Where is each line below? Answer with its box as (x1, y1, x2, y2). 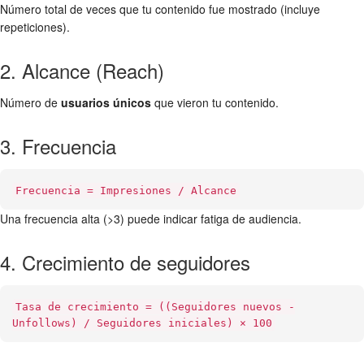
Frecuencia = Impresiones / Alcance (15, 184, 236, 197)
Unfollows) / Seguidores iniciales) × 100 (12, 317, 272, 329)
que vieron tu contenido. (151, 94, 279, 110)
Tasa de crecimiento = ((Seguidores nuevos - (15, 301, 295, 313)
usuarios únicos (61, 94, 151, 110)
